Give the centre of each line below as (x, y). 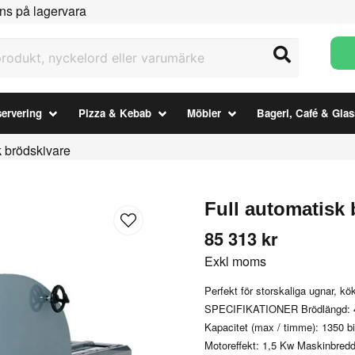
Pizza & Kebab (115, 113)
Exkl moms (236, 261)
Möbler (204, 113)
